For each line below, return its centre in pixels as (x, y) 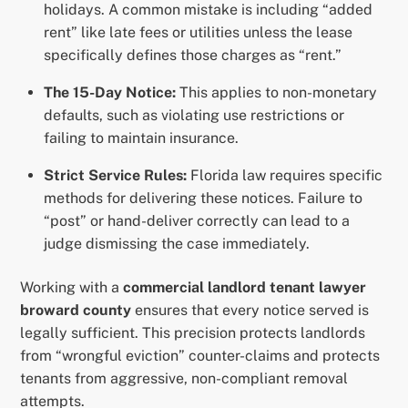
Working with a (72, 287)
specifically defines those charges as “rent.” (193, 56)
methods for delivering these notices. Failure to (203, 199)
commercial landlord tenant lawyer (245, 287)
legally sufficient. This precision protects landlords (193, 332)
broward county (76, 310)
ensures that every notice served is (250, 310)
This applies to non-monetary (276, 93)
